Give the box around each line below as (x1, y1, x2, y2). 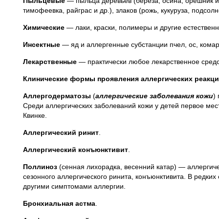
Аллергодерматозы (23, 92, 91, 100)
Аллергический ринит (23, 129, 99, 136)
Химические (23, 23, 65, 31)
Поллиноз (23, 163, 57, 171)
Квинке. (23, 111, 47, 119)
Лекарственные (23, 58, 77, 66)
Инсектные (23, 41, 60, 48)
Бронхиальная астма (23, 199, 95, 207)
